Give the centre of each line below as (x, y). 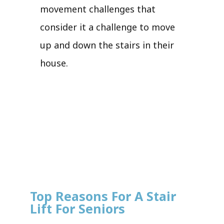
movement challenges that (98, 9)
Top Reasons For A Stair (103, 196)
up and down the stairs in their (107, 45)
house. (54, 63)
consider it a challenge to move (107, 27)
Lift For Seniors (77, 208)
